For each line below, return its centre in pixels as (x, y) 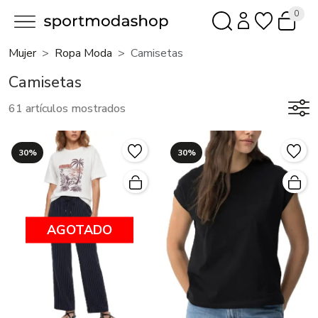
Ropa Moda (83, 54)
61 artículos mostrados (67, 108)
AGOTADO (79, 230)
